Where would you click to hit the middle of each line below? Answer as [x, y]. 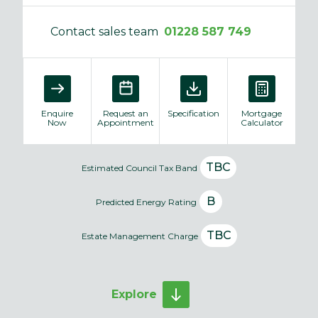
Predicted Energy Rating [146, 202]
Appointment [125, 122]
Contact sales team [104, 31]
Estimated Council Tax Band [139, 168]
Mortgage [262, 113]
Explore [134, 294]
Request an [125, 113]
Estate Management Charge [139, 236]
